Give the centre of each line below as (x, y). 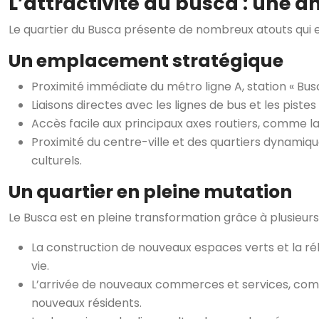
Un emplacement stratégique (146, 61)
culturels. (57, 161)
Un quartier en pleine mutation (150, 192)
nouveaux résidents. (87, 303)
